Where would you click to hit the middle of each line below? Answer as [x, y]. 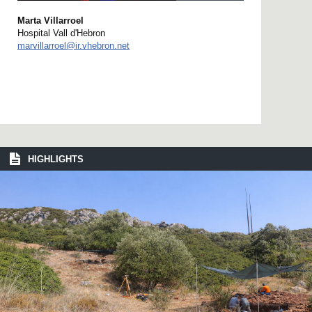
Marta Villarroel [50, 21]
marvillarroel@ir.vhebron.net [73, 46]
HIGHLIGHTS [56, 159]
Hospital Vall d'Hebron [61, 33]
